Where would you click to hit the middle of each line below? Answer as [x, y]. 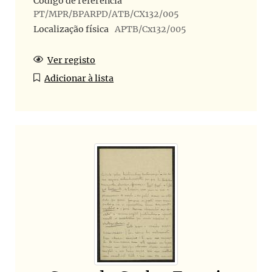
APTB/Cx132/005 [150, 29]
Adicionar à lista [79, 79]
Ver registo [72, 60]
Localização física [71, 29]
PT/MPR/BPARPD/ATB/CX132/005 [106, 14]
